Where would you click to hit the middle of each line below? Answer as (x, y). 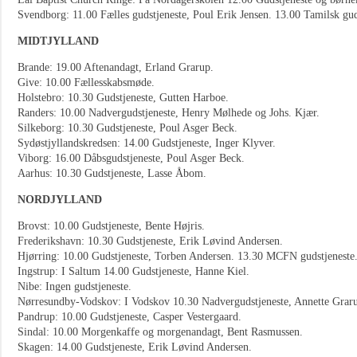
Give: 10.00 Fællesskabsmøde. (86, 82)
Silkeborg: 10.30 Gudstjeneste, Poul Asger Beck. (127, 128)
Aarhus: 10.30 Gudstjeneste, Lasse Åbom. (112, 173)
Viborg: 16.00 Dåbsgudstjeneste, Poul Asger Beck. (131, 158)
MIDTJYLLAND (58, 41)
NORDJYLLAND (60, 200)
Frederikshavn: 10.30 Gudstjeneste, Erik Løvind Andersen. (150, 241)
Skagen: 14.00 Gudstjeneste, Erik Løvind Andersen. (135, 347)
